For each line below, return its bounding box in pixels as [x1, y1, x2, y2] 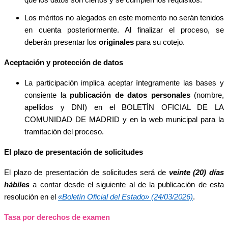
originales [99, 38, 134, 46]
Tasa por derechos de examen [4, 213, 110, 221]
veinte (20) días [168, 168, 224, 177]
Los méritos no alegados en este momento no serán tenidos [24, 13, 224, 22]
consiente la [24, 91, 70, 99]
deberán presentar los [24, 38, 99, 46]
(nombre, [190, 91, 224, 99]
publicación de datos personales [70, 91, 190, 99]
